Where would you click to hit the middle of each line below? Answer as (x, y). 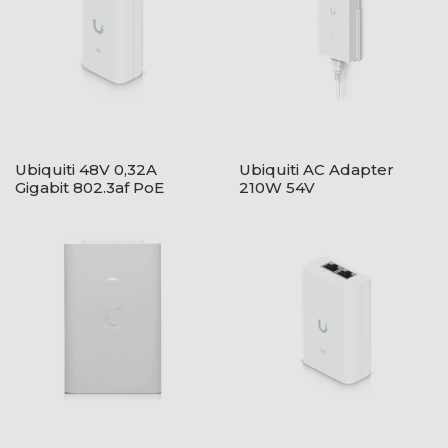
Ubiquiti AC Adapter (316, 169)
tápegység (57, 205)
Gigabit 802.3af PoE (89, 187)
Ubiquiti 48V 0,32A (86, 169)
